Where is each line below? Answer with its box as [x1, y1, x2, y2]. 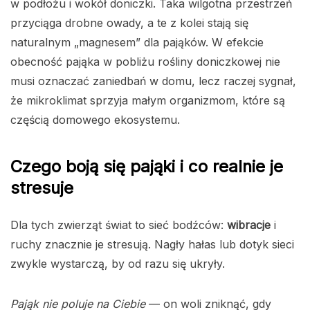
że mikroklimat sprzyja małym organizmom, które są [10, 93, 285, 107]
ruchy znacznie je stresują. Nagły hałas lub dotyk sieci [10, 237, 294, 251]
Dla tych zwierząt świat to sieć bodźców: [10, 217, 227, 232]
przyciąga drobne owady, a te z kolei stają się [10, 15, 248, 30]
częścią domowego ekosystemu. [10, 112, 180, 127]
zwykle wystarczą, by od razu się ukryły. [10, 256, 225, 271]
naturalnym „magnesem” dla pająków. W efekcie [10, 35, 264, 49]
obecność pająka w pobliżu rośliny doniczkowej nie [10, 54, 280, 69]
